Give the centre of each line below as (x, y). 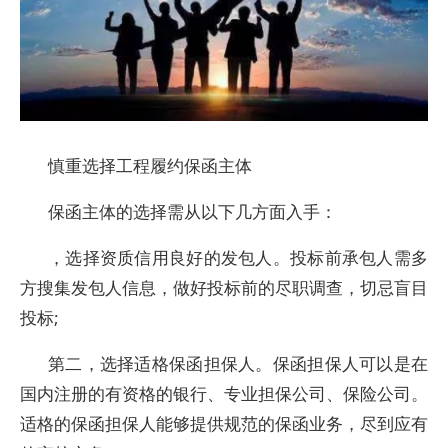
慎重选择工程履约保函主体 (150, 165)
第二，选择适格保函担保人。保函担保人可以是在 (238, 363)
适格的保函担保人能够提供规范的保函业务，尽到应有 (224, 423)
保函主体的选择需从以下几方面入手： (192, 211)
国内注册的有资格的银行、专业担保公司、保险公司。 (224, 393)
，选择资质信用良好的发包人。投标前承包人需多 (238, 257)
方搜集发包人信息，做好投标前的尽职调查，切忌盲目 (224, 287)
